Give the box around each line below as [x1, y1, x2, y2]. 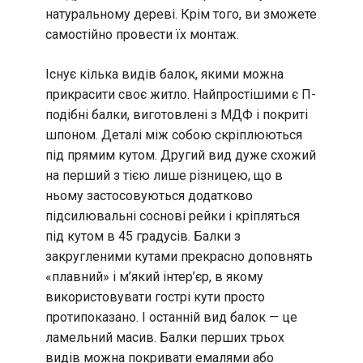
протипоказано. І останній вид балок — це [45, 310, 297, 326]
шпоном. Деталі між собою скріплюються [45, 127, 302, 143]
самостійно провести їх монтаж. [45, 27, 239, 43]
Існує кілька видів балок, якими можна [45, 66, 284, 83]
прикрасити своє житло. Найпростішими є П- [45, 87, 316, 103]
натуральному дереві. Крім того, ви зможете [45, 6, 317, 23]
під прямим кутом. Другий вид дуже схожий [45, 147, 316, 164]
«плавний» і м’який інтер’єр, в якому [45, 269, 263, 285]
